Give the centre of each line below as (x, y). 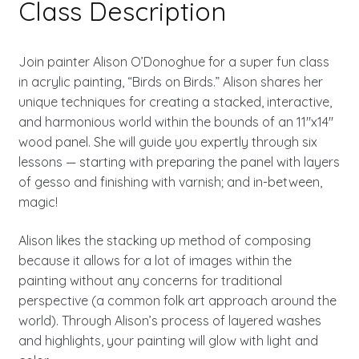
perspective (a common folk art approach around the (177, 300)
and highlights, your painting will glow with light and (168, 340)
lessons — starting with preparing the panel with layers (179, 162)
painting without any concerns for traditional (150, 280)
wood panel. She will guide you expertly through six (167, 142)
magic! (38, 202)
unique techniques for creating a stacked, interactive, (175, 102)
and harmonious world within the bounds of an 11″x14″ (175, 122)
